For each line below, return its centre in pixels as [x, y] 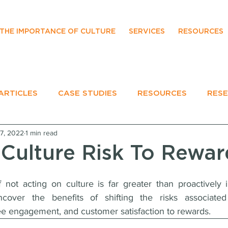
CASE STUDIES [88, 93]
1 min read [41, 133]
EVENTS [24, 134]
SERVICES [147, 32]
